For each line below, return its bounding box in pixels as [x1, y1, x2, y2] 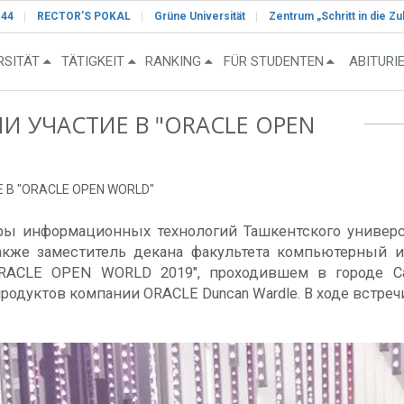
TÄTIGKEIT [61, 53, 124, 70]
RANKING [145, 53, 201, 70]
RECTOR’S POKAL [37, 10, 131, 23]
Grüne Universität [154, 10, 245, 23]
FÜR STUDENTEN [223, 53, 324, 70]
